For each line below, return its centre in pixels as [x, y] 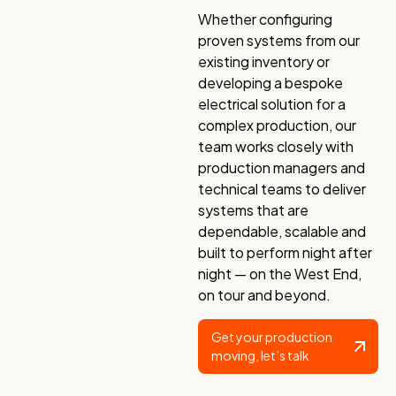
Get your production [272, 336]
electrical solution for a [272, 104]
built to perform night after [285, 253]
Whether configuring [265, 19]
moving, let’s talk [260, 355]
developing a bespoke [270, 83]
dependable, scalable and [282, 232]
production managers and [282, 168]
